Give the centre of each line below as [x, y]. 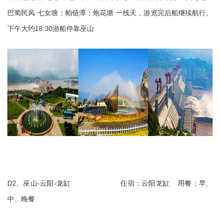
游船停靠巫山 [73, 29]
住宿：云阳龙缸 [145, 183]
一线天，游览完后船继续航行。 [165, 13]
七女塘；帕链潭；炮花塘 [76, 13]
